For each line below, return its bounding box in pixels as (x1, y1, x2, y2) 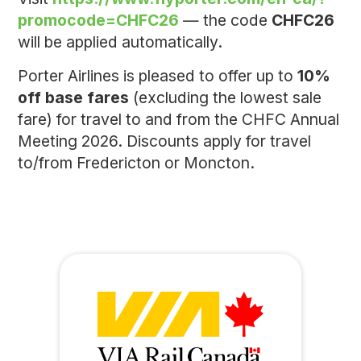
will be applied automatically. (18, 31, 222, 52)
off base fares (18, 87, 129, 107)
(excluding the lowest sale (129, 87, 322, 107)
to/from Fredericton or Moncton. (18, 152, 255, 172)
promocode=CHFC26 (18, 10, 183, 30)
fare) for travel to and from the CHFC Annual (18, 109, 339, 129)
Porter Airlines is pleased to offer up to (18, 65, 297, 85)
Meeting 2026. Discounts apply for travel (18, 131, 311, 151)
